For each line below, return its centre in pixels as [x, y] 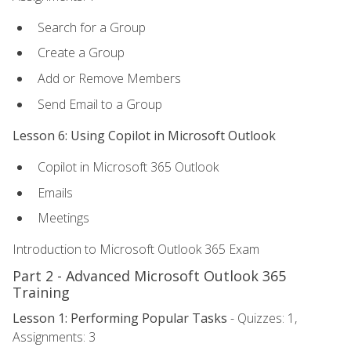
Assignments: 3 [54, 337]
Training [41, 293]
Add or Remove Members [109, 78]
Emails [55, 192]
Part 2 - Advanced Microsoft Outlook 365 [149, 276]
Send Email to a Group [100, 104]
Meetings [63, 218]
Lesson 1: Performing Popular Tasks [120, 318]
